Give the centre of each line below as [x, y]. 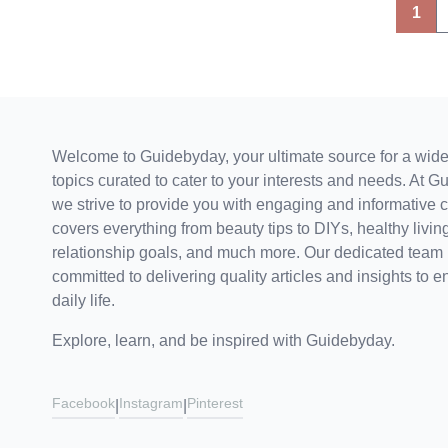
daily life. [83, 300]
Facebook [83, 403]
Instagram [151, 403]
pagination [88, 27]
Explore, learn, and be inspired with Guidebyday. [223, 340]
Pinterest [215, 403]
